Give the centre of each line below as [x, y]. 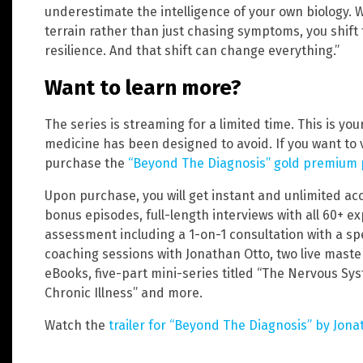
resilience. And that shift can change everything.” [192, 51]
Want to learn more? [143, 88]
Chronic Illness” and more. [124, 293]
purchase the [86, 164]
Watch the [77, 326]
